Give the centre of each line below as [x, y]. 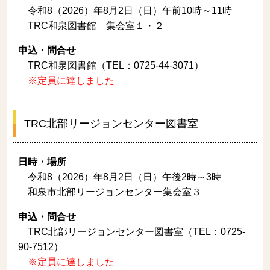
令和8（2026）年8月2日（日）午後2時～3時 [119, 177]
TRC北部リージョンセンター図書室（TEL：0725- [131, 231]
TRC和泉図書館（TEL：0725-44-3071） [111, 66]
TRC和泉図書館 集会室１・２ [91, 26]
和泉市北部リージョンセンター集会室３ [109, 192]
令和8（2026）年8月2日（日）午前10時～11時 [125, 11]
